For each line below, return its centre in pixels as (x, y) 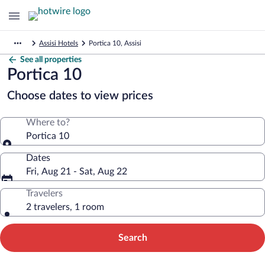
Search (132, 238)
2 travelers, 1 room (65, 207)
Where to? (48, 122)
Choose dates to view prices (80, 96)
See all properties (51, 60)
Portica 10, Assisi (115, 43)
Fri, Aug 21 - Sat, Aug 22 (77, 172)
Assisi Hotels (59, 43)
